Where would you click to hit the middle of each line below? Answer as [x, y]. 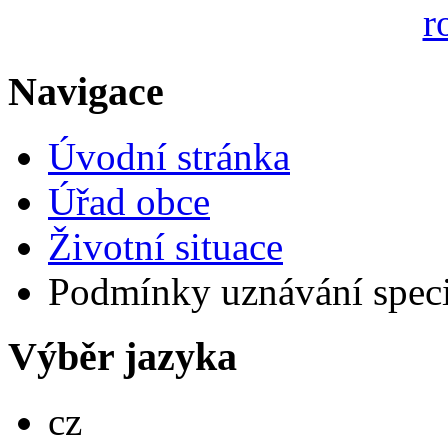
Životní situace [165, 247]
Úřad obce [129, 202]
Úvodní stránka [169, 157]
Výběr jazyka [122, 356]
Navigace [86, 92]
